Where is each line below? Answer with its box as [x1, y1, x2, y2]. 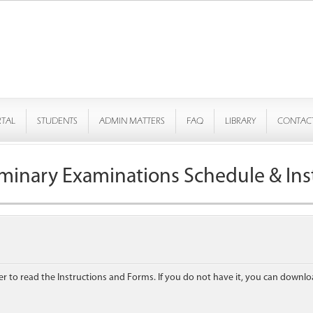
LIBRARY [225, 116, 256, 126]
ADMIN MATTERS [99, 116, 165, 126]
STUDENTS [37, 116, 78, 126]
